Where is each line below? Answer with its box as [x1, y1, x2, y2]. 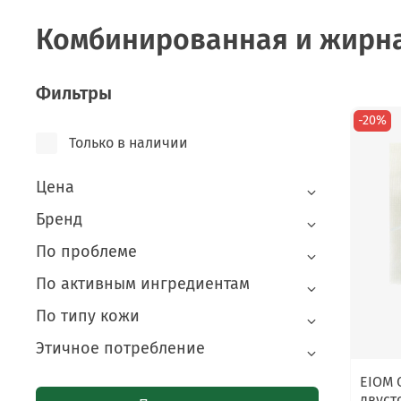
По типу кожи [36, 306, 140, 327]
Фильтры [36, 82, 112, 105]
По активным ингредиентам [36, 274, 250, 294]
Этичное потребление [36, 338, 205, 359]
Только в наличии [68, 134, 188, 152]
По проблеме [36, 242, 137, 262]
